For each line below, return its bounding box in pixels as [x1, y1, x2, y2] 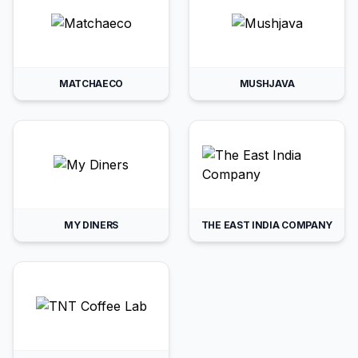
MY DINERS [63, 219, 119, 231]
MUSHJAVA [239, 78, 295, 89]
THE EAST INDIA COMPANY [201, 219, 333, 231]
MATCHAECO [58, 78, 124, 89]
